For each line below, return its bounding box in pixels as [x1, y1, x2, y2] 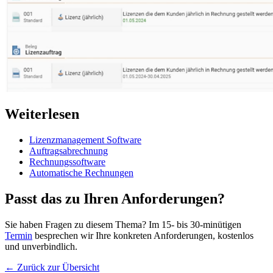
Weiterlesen [5, 106, 79, 122]
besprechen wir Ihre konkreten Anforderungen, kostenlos [32, 230, 253, 241]
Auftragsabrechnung [29, 146, 108, 157]
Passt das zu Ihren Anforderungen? [5, 191, 225, 207]
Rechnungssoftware [29, 157, 105, 168]
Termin [5, 230, 32, 241]
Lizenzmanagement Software [29, 135, 141, 146]
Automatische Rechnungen [29, 168, 133, 179]
